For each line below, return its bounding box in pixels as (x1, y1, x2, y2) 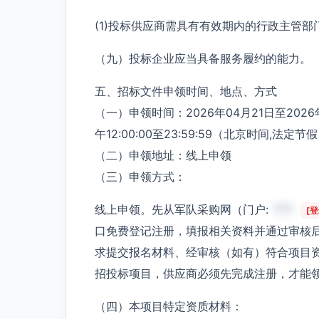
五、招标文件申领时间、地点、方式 (95, 83, 277, 98)
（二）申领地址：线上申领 (95, 147, 231, 162)
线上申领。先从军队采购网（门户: (95, 202, 272, 216)
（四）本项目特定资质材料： (95, 298, 243, 313)
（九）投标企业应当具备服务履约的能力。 (95, 51, 311, 66)
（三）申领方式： (95, 169, 186, 184)
